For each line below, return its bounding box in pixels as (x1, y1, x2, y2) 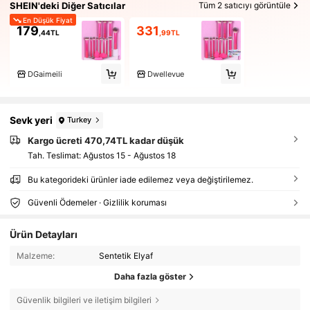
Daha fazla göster (114, 271, 186, 282)
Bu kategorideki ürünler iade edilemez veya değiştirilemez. (27, 174, 253, 185)
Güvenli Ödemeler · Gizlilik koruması (27, 197, 167, 208)
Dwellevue (147, 69, 184, 79)
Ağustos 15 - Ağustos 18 (82, 150, 176, 161)
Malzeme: (16, 250, 55, 261)
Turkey (67, 115, 92, 125)
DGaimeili (27, 69, 62, 79)
